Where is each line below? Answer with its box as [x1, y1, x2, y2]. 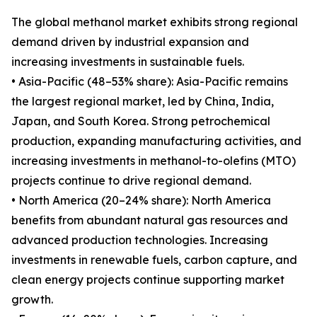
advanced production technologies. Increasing [11, 233, 268, 247]
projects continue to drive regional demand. [11, 173, 251, 188]
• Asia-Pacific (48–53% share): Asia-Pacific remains [11, 74, 288, 88]
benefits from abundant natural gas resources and [11, 213, 288, 227]
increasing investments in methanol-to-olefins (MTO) [11, 154, 296, 168]
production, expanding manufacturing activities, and [11, 134, 301, 148]
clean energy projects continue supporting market [11, 272, 284, 287]
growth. [11, 292, 53, 306]
